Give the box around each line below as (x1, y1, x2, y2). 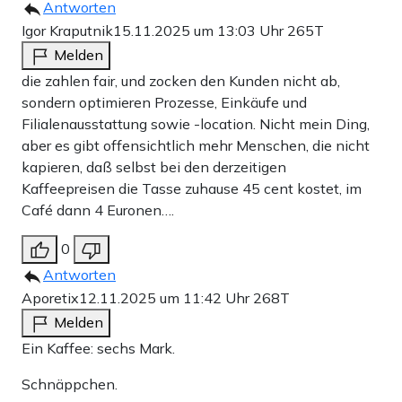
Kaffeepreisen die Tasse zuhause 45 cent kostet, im (22, 179, 362, 198)
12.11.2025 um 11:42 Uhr (79, 289, 253, 308)
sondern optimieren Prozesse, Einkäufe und (22, 93, 307, 112)
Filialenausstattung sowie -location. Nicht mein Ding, (22, 115, 370, 134)
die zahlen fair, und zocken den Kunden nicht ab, (22, 72, 340, 91)
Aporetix (22, 289, 79, 308)
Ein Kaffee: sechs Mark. (22, 339, 175, 358)
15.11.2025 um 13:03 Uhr (113, 22, 287, 40)
